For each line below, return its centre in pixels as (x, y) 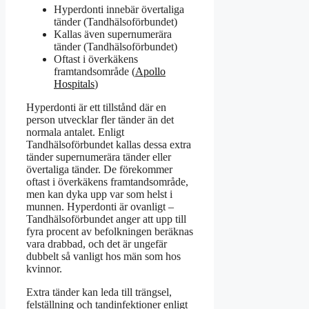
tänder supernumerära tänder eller (99, 157)
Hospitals (74, 84)
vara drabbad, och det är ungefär (97, 244)
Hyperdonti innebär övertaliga (119, 10)
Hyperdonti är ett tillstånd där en (96, 108)
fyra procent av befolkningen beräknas (110, 232)
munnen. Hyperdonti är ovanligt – (100, 207)
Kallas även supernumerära (113, 34)
